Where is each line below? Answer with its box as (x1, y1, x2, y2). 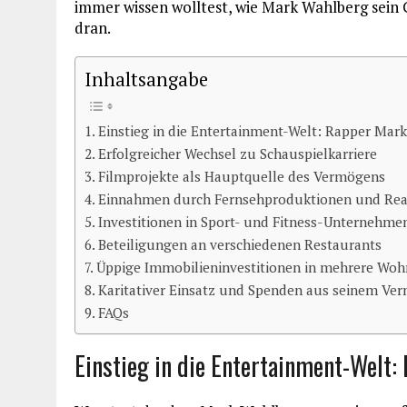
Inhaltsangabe (84, 66, 208, 92)
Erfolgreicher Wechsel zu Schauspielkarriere (98, 144, 378, 163)
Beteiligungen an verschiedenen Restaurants (98, 234, 382, 253)
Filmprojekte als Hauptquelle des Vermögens (98, 166, 386, 185)
